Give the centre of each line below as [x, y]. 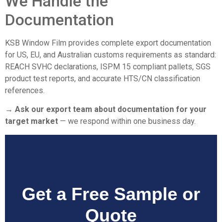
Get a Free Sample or [111, 194]
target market [31, 121]
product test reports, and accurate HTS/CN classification [103, 78]
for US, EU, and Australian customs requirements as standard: [111, 55]
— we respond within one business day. [127, 121]
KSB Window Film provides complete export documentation [108, 43]
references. [25, 90]
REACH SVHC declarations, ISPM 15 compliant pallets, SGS [108, 66]
